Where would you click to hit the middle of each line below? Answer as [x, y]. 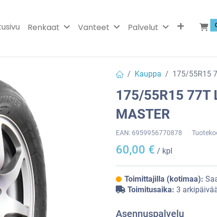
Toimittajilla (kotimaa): [165, 179]
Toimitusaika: [151, 190]
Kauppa [148, 74]
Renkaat [43, 27]
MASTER [143, 114]
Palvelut [143, 27]
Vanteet [93, 27]
